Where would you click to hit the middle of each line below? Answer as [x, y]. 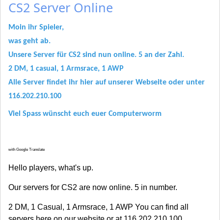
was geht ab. [29, 41]
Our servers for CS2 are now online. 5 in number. [93, 188]
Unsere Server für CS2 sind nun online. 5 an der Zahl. [96, 55]
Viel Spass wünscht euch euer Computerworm [85, 114]
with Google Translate [27, 150]
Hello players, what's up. [51, 168]
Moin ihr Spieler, [36, 28]
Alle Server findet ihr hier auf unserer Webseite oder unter [107, 83]
